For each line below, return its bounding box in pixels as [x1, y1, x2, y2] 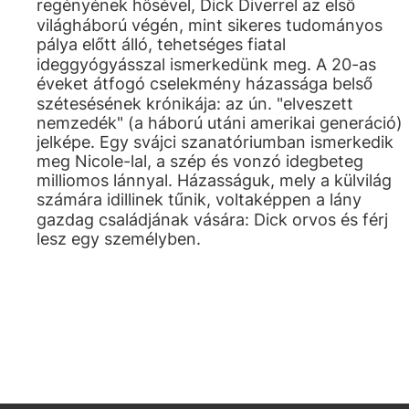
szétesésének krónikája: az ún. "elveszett [37, 94, 353, 113]
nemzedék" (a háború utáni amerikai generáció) [37, 113, 403, 132]
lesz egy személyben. [37, 229, 201, 248]
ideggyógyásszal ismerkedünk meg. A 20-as [37, 55, 376, 74]
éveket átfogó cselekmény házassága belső [37, 74, 372, 93]
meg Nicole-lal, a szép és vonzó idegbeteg [37, 152, 363, 171]
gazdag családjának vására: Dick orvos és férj [37, 210, 388, 229]
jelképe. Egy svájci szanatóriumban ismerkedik [37, 132, 393, 152]
